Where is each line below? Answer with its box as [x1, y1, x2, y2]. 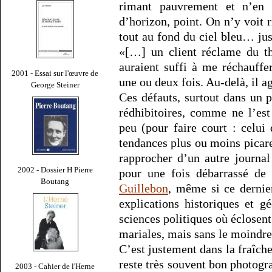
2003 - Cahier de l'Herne [15, 261, 95, 271]
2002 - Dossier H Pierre [18, 165, 93, 174]
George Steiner [31, 80, 80, 89]
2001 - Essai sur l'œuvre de [12, 68, 99, 78]
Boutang [41, 176, 70, 186]
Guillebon [119, 182, 168, 195]
